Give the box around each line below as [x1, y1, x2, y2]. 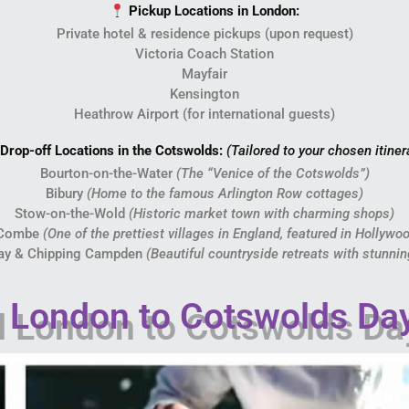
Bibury [46, 185, 87, 203]
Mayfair [182, 66, 227, 83]
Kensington [170, 86, 239, 103]
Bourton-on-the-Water [39, 165, 176, 183]
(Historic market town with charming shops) [129, 205, 394, 223]
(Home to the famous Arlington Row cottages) [87, 185, 363, 203]
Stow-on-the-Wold [15, 205, 129, 223]
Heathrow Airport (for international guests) [74, 106, 335, 123]
